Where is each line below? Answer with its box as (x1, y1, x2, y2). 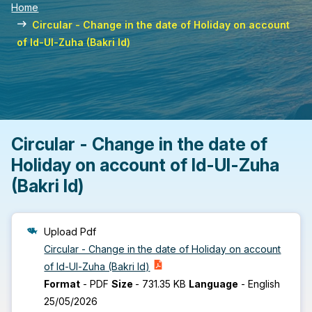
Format (44, 278, 81, 290)
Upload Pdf (44, 226, 97, 237)
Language (189, 278, 239, 290)
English (248, 278, 281, 290)
